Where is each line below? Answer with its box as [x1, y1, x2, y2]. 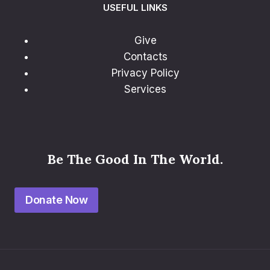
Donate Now [25, 193, 87, 207]
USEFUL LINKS [102, 2, 168, 14]
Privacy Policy [111, 67, 180, 80]
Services [124, 83, 166, 96]
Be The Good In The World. [47, 150, 223, 168]
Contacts [123, 51, 168, 63]
